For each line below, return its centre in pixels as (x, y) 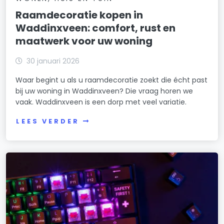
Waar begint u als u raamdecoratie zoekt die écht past (112, 80)
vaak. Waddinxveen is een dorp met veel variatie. (101, 102)
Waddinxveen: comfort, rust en (96, 28)
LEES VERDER (48, 121)
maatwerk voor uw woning (84, 41)
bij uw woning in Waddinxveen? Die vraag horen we (104, 91)
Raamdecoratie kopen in (79, 15)
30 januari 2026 (53, 61)
